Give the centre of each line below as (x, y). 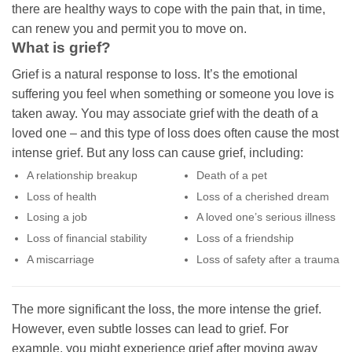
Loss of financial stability (86, 238)
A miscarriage (60, 259)
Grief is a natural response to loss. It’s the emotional (155, 75)
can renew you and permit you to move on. (129, 28)
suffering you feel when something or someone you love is (173, 94)
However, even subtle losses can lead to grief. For (150, 329)
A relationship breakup (82, 176)
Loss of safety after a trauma (268, 259)
